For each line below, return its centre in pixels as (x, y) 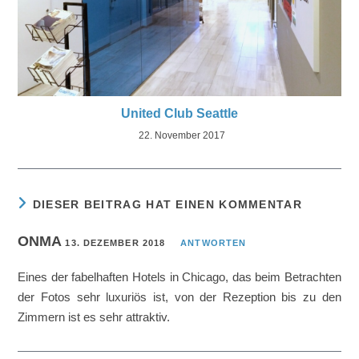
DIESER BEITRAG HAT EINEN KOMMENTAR (167, 204)
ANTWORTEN (214, 242)
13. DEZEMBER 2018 (115, 242)
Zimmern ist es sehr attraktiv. (94, 317)
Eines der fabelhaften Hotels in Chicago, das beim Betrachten (179, 276)
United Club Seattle (179, 113)
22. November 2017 (182, 135)
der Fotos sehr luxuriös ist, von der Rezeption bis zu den (179, 296)
